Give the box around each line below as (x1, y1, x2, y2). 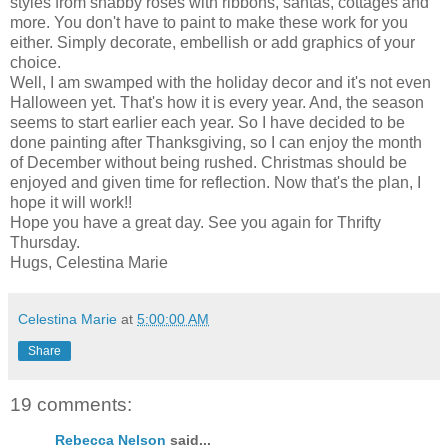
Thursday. (10, 233, 80, 251)
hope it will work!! (10, 193, 132, 211)
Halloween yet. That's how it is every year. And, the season (10, 93, 424, 111)
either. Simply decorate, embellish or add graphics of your (10, 33, 415, 51)
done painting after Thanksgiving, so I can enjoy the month (10, 133, 422, 151)
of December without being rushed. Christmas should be (10, 153, 407, 171)
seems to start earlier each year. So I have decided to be (10, 113, 405, 131)
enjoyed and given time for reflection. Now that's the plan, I (10, 173, 421, 191)
